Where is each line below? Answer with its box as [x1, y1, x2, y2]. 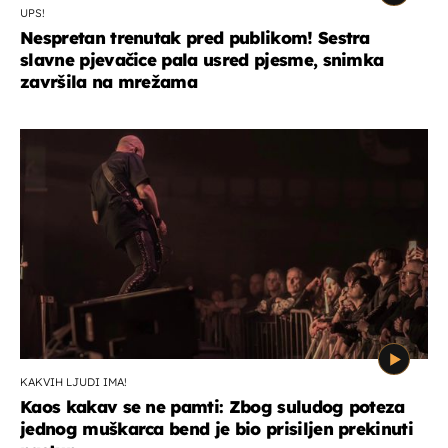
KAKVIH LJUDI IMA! [20, 374, 127, 389]
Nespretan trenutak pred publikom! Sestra [20, 26, 370, 48]
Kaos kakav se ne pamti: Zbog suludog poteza [20, 395, 405, 417]
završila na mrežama [20, 70, 198, 92]
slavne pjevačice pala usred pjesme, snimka [20, 48, 384, 70]
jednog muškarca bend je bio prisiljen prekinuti [20, 417, 414, 439]
